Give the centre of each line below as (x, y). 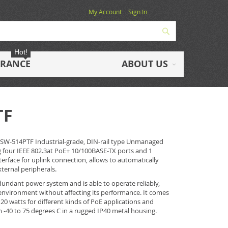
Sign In (138, 12)
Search (183, 30)
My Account (105, 12)
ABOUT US (145, 64)
